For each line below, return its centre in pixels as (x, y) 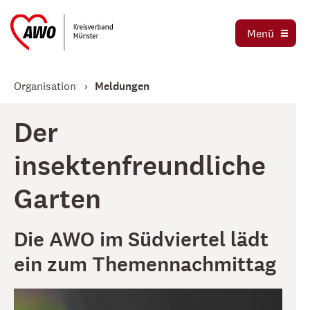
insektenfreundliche (140, 166)
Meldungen (122, 86)
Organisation (45, 86)
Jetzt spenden (75, 75)
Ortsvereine (69, 14)
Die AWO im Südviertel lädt (141, 240)
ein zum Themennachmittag (145, 265)
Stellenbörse (71, 44)
